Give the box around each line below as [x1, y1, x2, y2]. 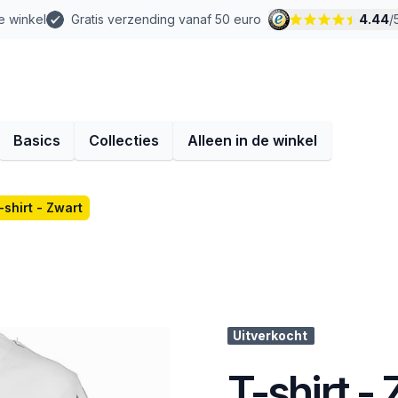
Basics [13, 131, 60, 149]
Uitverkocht [233, 328, 307, 343]
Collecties [89, 131, 159, 149]
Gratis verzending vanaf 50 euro [71, 12, 261, 27]
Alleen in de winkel [187, 131, 317, 149]
